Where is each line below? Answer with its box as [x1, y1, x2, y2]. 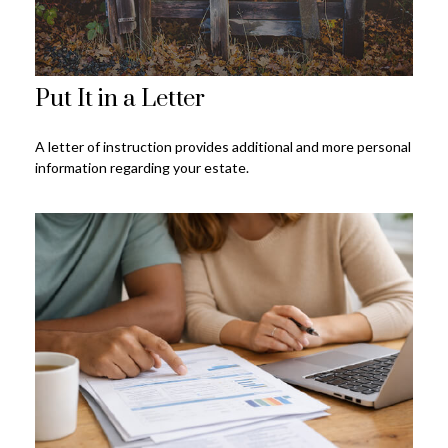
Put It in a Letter [35, 84, 205, 115]
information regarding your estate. [35, 159, 249, 177]
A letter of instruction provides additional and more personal [35, 138, 411, 156]
